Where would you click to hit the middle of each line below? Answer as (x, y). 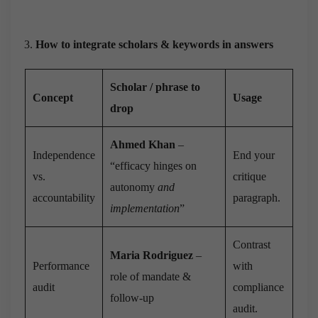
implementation (145, 208)
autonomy (134, 187)
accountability (64, 197)
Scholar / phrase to (155, 87)
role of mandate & (150, 276)
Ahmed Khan (143, 144)
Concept (53, 97)
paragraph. (257, 197)
